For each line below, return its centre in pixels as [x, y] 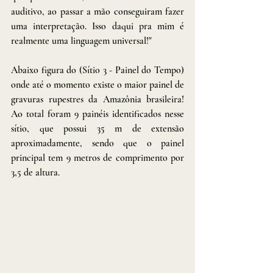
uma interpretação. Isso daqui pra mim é [97, 26]
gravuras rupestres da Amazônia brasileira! [97, 99]
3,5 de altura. [35, 172]
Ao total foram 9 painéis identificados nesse [97, 114]
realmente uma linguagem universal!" [81, 41]
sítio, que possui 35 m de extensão [97, 128]
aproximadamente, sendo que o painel [97, 143]
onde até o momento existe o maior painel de [97, 84]
